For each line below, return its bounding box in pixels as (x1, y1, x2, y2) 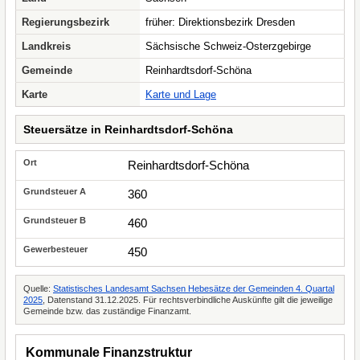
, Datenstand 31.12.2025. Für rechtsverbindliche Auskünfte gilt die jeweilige (43, 295, 333, 305)
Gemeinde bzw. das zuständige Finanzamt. (23, 306, 191, 316)
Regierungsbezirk (22, 16, 109, 28)
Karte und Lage (145, 88, 216, 100)
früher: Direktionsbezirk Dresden (145, 16, 295, 28)
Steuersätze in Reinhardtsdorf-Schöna (23, 123, 233, 136)
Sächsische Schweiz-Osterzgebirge (145, 40, 311, 52)
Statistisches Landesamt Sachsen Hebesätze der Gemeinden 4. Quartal (53, 284, 334, 293)
